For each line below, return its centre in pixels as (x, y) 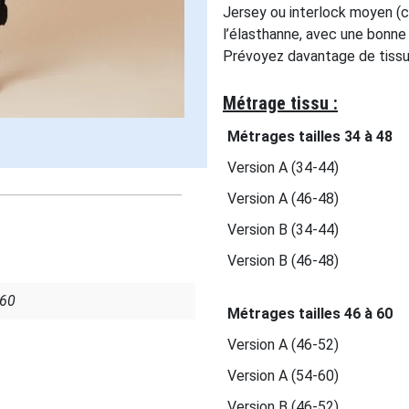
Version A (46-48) (283, 199)
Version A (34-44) (283, 168)
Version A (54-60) (283, 376)
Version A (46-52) (283, 345)
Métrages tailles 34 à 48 (310, 136)
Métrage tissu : (280, 103)
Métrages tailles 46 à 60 (310, 314)
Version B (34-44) (283, 230)
